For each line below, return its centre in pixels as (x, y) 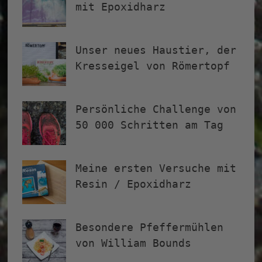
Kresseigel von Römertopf (153, 66)
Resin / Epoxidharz (134, 184)
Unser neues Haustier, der (156, 50)
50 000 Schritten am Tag (150, 125)
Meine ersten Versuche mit (156, 168)
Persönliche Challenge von (156, 109)
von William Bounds (134, 243)
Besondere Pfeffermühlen (150, 227)
